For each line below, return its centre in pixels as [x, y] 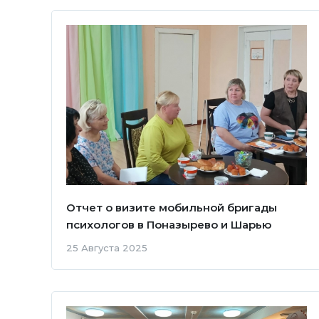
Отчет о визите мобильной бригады [172, 208]
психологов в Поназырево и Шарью [169, 225]
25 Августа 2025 [107, 248]
